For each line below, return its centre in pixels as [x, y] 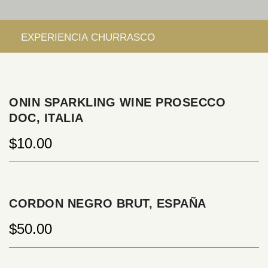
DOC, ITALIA [46, 118]
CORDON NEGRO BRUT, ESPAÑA [108, 203]
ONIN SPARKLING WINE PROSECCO [117, 102]
